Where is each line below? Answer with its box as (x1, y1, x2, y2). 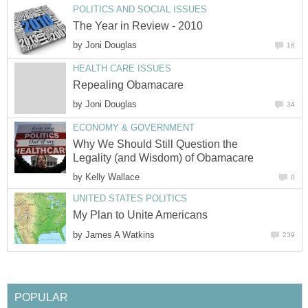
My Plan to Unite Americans (73, 209, 208, 221)
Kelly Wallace (85, 172, 140, 183)
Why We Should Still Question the (73, 138, 238, 151)
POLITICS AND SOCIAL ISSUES (73, 3, 207, 14)
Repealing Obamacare (73, 79, 184, 91)
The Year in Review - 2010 (73, 20, 203, 32)
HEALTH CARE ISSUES (73, 63, 171, 74)
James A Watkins (85, 229, 155, 240)
